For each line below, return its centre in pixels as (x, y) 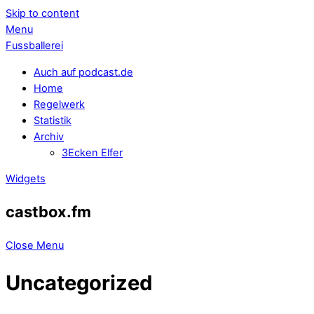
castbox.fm (48, 212)
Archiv (49, 136)
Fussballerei (34, 46)
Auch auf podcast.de (83, 72)
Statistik (53, 120)
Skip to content (42, 13)
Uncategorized (79, 283)
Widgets (26, 179)
